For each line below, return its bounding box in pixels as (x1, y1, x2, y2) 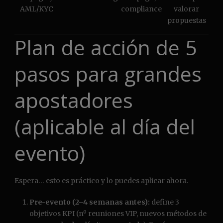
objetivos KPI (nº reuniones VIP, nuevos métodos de (29, 209, 207, 219)
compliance (120, 4, 162, 14)
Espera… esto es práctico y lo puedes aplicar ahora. (14, 176, 188, 186)
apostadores (14, 86, 133, 114)
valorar (174, 4, 199, 14)
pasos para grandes (14, 60, 202, 88)
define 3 (150, 198, 179, 207)
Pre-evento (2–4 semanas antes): (29, 198, 150, 207)
